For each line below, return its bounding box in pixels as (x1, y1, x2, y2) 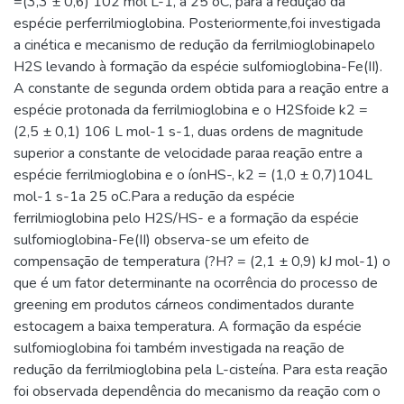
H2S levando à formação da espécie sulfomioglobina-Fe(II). (14, 56, 382, 77)
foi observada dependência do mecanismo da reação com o (14, 381, 381, 401)
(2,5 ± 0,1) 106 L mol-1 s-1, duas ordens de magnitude (14, 121, 363, 142)
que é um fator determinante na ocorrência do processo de (14, 272, 378, 293)
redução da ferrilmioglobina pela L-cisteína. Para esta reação (14, 359, 388, 380)
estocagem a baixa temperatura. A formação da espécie (14, 316, 362, 336)
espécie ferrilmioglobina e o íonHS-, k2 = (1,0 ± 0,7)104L (14, 164, 372, 185)
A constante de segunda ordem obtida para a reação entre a (14, 78, 389, 98)
